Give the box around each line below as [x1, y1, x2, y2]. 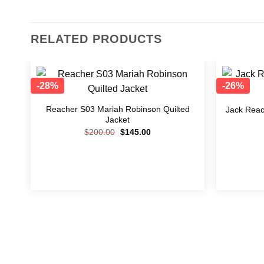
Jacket [105, 115, 130, 125]
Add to [167, 95, 189, 103]
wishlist [166, 104, 190, 111]
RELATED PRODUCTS [31, 32, 162, 46]
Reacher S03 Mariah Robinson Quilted [45, 104, 190, 114]
